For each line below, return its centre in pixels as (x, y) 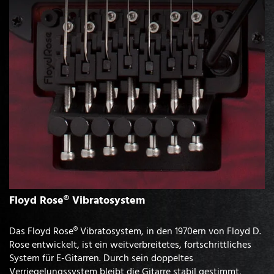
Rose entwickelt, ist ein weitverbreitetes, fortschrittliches (130, 244)
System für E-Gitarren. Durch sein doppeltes (101, 258)
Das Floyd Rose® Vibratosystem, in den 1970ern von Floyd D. (135, 231)
